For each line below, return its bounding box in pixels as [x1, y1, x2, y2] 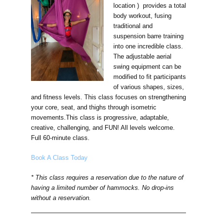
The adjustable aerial [113, 53, 171, 61]
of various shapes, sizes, [113, 83, 184, 91]
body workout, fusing [113, 12, 171, 20]
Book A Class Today [31, 154, 88, 162]
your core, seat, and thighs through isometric [31, 104, 156, 111]
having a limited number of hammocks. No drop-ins [31, 184, 174, 192]
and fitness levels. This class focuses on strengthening [31, 93, 186, 101]
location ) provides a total [113, 2, 186, 10]
